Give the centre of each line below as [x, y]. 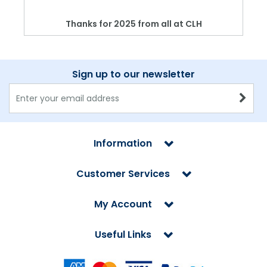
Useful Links [123, 235]
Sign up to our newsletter [133, 74]
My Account [123, 204]
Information [123, 144]
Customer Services [123, 174]
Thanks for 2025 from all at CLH [133, 24]
